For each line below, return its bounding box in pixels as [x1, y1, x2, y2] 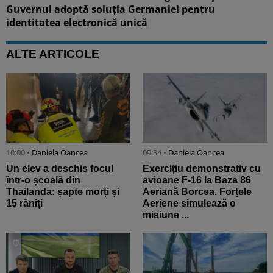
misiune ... [143, 210, 189, 221]
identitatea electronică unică [6, 15, 147, 29]
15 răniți [6, 198, 43, 209]
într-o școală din [6, 175, 80, 186]
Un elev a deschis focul [6, 163, 113, 174]
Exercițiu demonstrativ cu [143, 163, 261, 174]
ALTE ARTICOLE [6, 47, 99, 60]
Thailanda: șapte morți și [6, 186, 119, 197]
